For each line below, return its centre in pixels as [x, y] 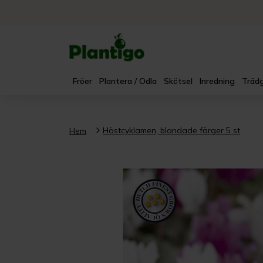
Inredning [217, 81]
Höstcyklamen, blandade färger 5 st [171, 130]
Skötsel [178, 81]
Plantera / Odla [128, 81]
